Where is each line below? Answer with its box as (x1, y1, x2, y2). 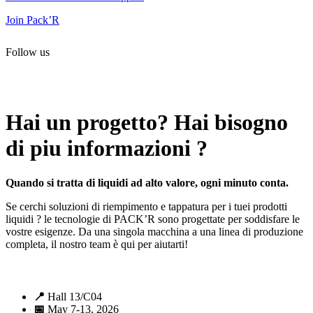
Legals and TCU (170, 69, 244, 82)
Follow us (6, 45, 61, 58)
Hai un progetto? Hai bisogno (6, 110, 288, 136)
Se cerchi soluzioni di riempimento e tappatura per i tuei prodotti (6, 200, 287, 212)
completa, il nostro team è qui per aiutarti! (6, 238, 188, 250)
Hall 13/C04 (45, 290, 102, 303)
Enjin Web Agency (132, 82, 216, 94)
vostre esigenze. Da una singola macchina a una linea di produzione (6, 225, 303, 238)
